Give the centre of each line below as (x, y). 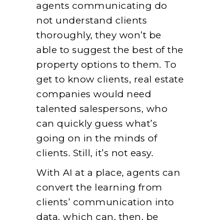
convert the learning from (99, 187)
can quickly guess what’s (97, 123)
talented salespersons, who (102, 109)
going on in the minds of (97, 138)
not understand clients (92, 20)
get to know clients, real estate (110, 79)
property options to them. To (106, 64)
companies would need (94, 94)
